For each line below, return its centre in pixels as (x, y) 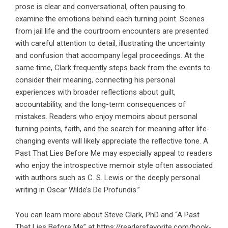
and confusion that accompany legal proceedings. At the (110, 56)
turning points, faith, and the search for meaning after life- (112, 129)
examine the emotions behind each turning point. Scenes (110, 19)
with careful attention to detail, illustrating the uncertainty (110, 44)
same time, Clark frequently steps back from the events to (113, 68)
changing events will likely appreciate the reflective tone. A (112, 141)
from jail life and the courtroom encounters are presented (112, 31)
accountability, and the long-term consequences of (101, 105)
